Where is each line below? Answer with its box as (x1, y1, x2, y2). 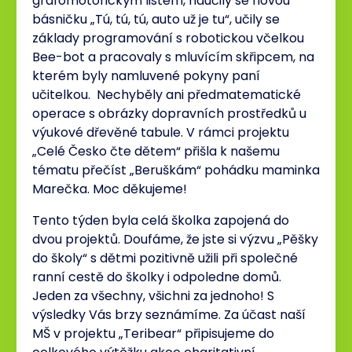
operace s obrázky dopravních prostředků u (32, 104, 306, 123)
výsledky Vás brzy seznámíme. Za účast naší (32, 306, 306, 324)
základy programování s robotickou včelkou (32, 29, 304, 48)
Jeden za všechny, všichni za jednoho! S (32, 287, 274, 306)
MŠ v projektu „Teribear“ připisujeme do (32, 324, 274, 343)
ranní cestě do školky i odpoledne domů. (32, 268, 281, 287)
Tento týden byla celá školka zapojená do (32, 211, 289, 230)
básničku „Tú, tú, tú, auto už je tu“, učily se (32, 10, 280, 29)
